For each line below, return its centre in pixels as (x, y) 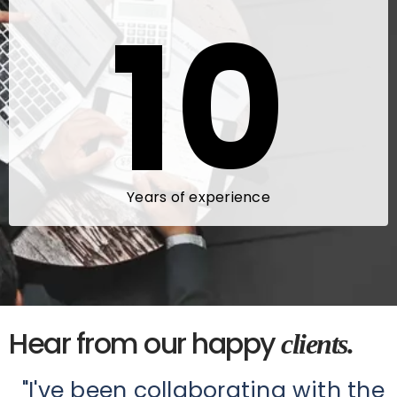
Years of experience (198, 198)
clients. (317, 344)
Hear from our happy (145, 344)
